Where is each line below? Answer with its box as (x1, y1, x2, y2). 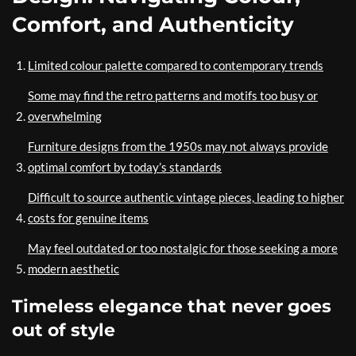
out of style (12, 319, 115, 342)
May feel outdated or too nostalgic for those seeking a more (28, 241, 338, 256)
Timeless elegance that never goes (12, 296, 331, 318)
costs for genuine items (28, 211, 149, 226)
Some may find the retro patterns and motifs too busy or (28, 88, 318, 103)
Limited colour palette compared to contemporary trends (28, 58, 323, 73)
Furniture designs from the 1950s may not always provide (28, 139, 328, 154)
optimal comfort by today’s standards (28, 160, 222, 175)
